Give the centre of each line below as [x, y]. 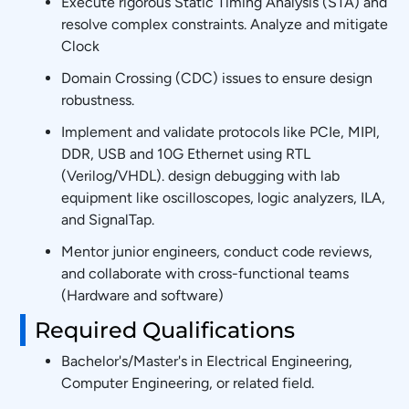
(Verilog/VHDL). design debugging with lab [201, 176]
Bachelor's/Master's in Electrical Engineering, [207, 361]
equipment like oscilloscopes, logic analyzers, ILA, [224, 198]
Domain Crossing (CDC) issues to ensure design [217, 78]
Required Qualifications [165, 330]
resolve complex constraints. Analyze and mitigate [225, 24]
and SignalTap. [108, 220]
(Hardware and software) [143, 295]
